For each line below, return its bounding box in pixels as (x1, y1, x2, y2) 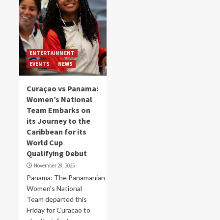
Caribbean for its (27, 127, 86, 137)
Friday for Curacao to (27, 206, 90, 214)
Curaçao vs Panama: (27, 83, 98, 93)
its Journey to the (27, 116, 90, 126)
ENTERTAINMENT (29, 50, 75, 56)
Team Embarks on (27, 105, 90, 115)
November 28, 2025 (34, 162, 75, 169)
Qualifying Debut (27, 148, 87, 158)
